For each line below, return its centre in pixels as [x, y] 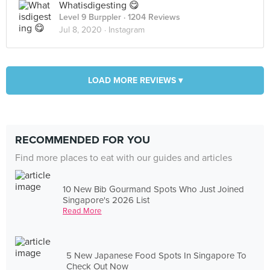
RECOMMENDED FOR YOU [83, 140]
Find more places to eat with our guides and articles [124, 158]
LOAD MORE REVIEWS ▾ [135, 80]
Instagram [127, 30]
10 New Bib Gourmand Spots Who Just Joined [154, 189]
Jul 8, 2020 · [84, 30]
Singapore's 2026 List [106, 200]
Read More [82, 211]
